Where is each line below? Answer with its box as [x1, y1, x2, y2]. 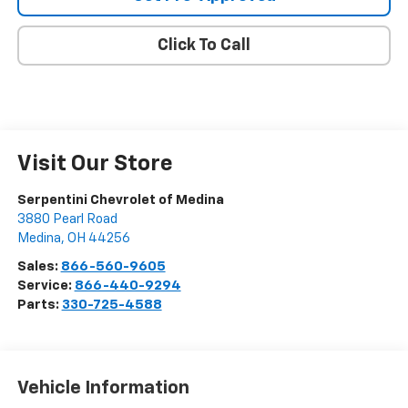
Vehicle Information [16, 378, 189, 397]
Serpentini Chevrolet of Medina [16, 193, 224, 208]
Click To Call [158, 37, 250, 55]
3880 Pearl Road [16, 212, 117, 227]
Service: [16, 279, 75, 293]
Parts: [16, 298, 62, 312]
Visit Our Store [16, 153, 173, 176]
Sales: [16, 260, 61, 274]
